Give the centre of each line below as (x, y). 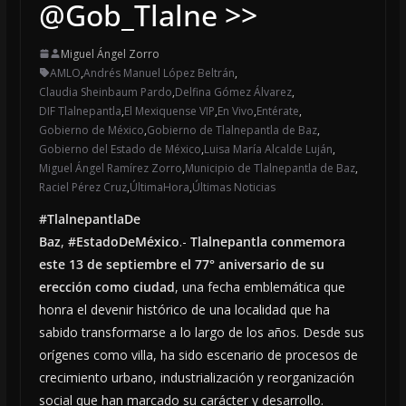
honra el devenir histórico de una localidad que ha (184, 309)
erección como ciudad (106, 286)
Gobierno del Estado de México (120, 149)
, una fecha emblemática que (260, 286)
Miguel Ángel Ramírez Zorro (110, 168)
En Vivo (235, 111)
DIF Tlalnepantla (80, 111)
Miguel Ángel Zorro (110, 53)
